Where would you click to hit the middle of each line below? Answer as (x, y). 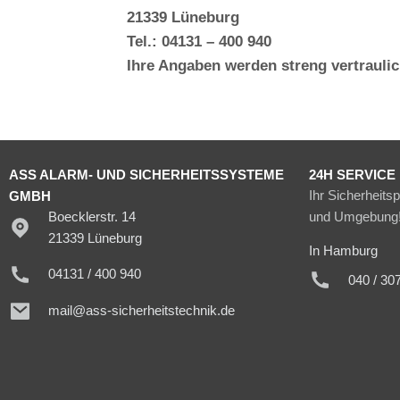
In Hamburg (343, 251)
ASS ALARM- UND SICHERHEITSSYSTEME (146, 174)
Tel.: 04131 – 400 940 (199, 41)
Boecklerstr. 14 (92, 216)
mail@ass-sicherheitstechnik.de (142, 311)
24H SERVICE (352, 174)
